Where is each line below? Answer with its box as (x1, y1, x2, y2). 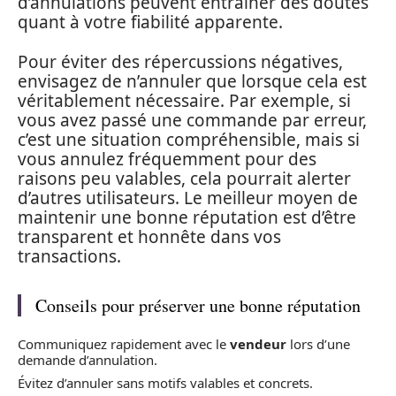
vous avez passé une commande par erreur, (18, 108, 367, 132)
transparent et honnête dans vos (18, 225, 281, 248)
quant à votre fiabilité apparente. (18, 11, 283, 34)
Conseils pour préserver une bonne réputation (35, 293, 361, 317)
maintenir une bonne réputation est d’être (18, 205, 356, 229)
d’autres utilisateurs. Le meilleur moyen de (18, 186, 358, 209)
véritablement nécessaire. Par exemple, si (18, 88, 351, 112)
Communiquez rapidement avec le (18, 335, 230, 353)
